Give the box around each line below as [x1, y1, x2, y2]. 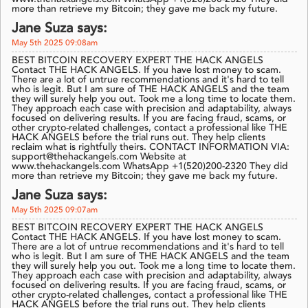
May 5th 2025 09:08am [12, 39, 98, 48]
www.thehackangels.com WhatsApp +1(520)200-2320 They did [12, 162, 288, 172]
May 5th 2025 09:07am [12, 206, 98, 215]
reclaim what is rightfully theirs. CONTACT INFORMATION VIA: [12, 142, 289, 153]
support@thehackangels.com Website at [12, 152, 186, 162]
